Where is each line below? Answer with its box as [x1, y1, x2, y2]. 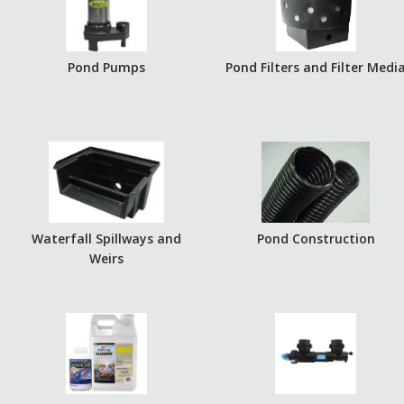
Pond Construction [256, 230, 375, 247]
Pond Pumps [67, 59, 145, 76]
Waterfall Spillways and [31, 230, 181, 247]
